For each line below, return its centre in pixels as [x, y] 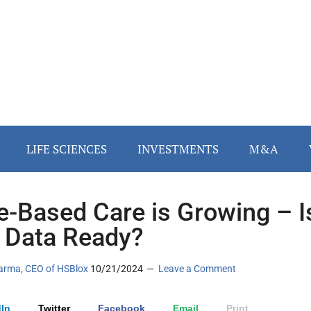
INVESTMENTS [178, 149]
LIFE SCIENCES [67, 149]
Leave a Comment [197, 269]
